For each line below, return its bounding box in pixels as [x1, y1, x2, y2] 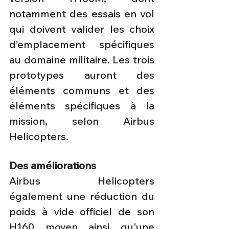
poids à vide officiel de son [9, 205, 154, 218]
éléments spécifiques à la [9, 99, 154, 112]
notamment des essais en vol [9, 7, 154, 20]
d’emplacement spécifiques [9, 38, 154, 51]
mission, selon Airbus [9, 114, 154, 128]
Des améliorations [9, 159, 96, 172]
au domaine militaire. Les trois [9, 53, 154, 66]
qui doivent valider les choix [9, 22, 154, 36]
